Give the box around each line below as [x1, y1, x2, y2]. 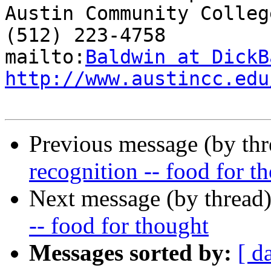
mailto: [5, 46, 85, 68]
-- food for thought [29, 212, 209, 239]
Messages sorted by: [29, 240, 232, 266]
